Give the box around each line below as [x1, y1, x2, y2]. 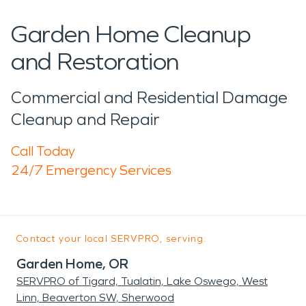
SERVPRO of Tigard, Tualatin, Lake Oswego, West [16, 274, 268, 288]
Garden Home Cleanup [11, 19, 251, 49]
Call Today [11, 142, 75, 159]
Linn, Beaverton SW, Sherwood [16, 290, 174, 304]
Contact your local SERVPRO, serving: [16, 232, 207, 245]
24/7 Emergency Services [11, 161, 171, 178]
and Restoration [11, 46, 180, 76]
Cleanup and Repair [11, 109, 160, 129]
